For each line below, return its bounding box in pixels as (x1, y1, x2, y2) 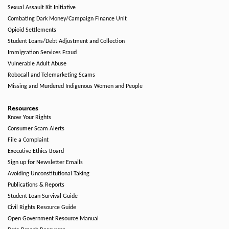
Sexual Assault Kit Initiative (8, 5, 76, 11)
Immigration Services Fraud (8, 50, 77, 56)
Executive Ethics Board (8, 148, 64, 154)
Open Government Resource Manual (8, 216, 99, 222)
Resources (8, 104, 38, 112)
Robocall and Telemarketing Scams (8, 72, 95, 78)
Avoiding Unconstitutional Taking (8, 171, 89, 177)
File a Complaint (8, 137, 49, 143)
